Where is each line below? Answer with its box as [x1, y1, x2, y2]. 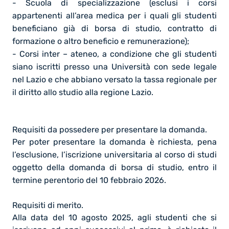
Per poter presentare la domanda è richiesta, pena [12, 136, 217, 147]
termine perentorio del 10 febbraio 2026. [12, 175, 166, 185]
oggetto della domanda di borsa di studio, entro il [12, 162, 217, 172]
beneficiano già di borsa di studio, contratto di [12, 23, 217, 33]
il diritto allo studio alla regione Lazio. [12, 87, 153, 97]
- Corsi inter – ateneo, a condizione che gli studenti [12, 49, 217, 59]
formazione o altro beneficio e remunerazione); [12, 36, 189, 46]
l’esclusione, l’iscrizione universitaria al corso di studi [12, 149, 217, 159]
